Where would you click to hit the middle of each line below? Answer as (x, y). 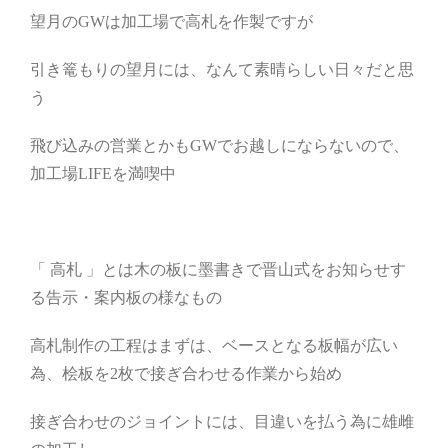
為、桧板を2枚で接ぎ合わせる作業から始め (186, 374)
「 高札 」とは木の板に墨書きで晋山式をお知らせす (218, 270)
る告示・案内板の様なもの (126, 298)
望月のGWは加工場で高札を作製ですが (171, 22)
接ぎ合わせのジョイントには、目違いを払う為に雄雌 (222, 422)
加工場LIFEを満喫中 (103, 174)
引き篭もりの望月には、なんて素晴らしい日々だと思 (222, 70)
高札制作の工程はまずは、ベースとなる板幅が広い (214, 346)
